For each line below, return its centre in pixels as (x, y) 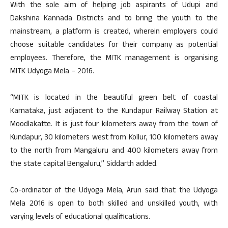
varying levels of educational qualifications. (80, 218)
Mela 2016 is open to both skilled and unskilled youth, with (114, 204)
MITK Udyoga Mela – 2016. (52, 72)
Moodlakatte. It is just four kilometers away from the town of (114, 125)
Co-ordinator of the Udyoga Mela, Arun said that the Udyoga (114, 191)
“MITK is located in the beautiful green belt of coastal (114, 98)
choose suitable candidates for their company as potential (114, 46)
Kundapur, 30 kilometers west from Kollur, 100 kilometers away (114, 138)
